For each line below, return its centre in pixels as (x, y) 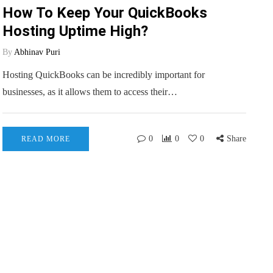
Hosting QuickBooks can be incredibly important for (104, 75)
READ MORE (46, 139)
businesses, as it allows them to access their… (90, 92)
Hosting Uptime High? (75, 31)
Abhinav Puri (37, 52)
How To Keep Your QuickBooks (105, 13)
